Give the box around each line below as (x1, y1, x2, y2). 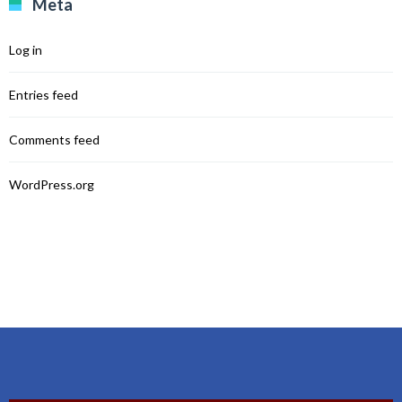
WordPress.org (9, 177, 94, 192)
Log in (9, 42, 42, 57)
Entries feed (9, 87, 78, 102)
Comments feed (9, 132, 100, 147)
